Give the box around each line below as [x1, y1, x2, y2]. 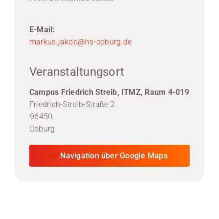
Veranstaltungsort [29, 65, 125, 79]
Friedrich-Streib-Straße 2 [29, 99, 115, 109]
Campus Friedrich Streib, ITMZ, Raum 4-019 [29, 87, 189, 97]
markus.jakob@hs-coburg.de [29, 37, 131, 46]
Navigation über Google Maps [60, 151, 168, 160]
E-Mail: [29, 24, 55, 34]
